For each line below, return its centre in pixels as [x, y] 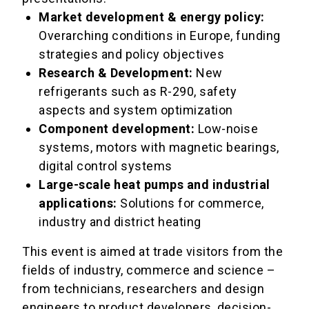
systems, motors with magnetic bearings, [159, 148]
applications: [78, 203]
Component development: [117, 129]
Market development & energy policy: [152, 17]
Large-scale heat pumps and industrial [154, 185]
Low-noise [226, 129]
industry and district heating [120, 222]
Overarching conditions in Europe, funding [160, 36]
